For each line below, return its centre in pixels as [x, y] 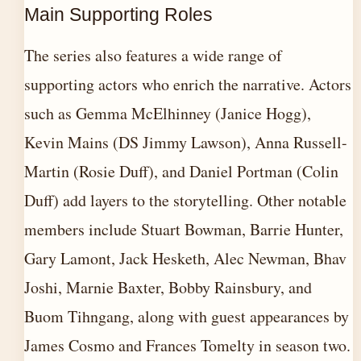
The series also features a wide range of [153, 55]
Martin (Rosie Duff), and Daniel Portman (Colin [181, 171]
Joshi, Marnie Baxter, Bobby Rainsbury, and [168, 287]
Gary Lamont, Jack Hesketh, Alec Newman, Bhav [185, 258]
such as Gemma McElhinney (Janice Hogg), [168, 113]
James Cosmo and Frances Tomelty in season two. [187, 345]
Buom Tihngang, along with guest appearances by [187, 316]
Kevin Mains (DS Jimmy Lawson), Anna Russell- [186, 142]
